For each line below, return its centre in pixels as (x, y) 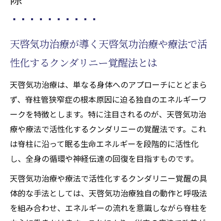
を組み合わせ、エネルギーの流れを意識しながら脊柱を (109, 207)
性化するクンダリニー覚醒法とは (84, 62)
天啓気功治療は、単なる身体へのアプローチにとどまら (109, 84)
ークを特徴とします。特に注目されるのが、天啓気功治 (108, 114)
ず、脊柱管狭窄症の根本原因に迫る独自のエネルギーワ (108, 99)
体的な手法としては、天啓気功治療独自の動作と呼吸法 (109, 193)
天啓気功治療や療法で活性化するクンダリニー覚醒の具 (109, 178)
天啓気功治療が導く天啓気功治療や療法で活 (109, 43)
